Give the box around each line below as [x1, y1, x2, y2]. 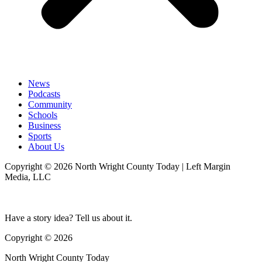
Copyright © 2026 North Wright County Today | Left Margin [5, 161, 230, 172]
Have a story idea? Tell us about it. [5, 213, 132, 223]
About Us [28, 142, 64, 152]
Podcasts [28, 89, 60, 99]
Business [28, 120, 61, 131]
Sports [28, 131, 51, 142]
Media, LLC [5, 172, 51, 182]
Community [28, 99, 72, 110]
